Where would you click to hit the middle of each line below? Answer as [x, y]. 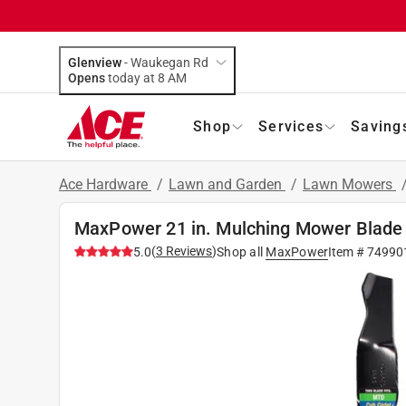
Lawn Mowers [349, 184]
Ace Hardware [105, 184]
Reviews [188, 251]
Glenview [95, 62]
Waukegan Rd [169, 62]
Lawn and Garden [227, 184]
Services [291, 126]
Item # [348, 251]
